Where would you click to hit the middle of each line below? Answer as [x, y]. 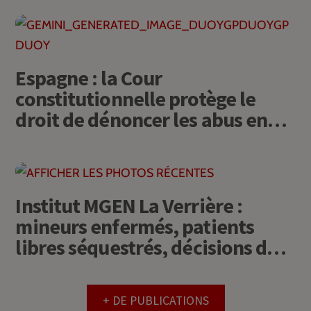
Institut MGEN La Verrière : [129, 205]
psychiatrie [64, 140]
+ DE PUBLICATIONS [155, 300]
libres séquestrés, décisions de [146, 247]
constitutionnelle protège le [136, 98]
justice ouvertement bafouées [145, 268]
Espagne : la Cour [89, 77]
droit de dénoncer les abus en [142, 119]
